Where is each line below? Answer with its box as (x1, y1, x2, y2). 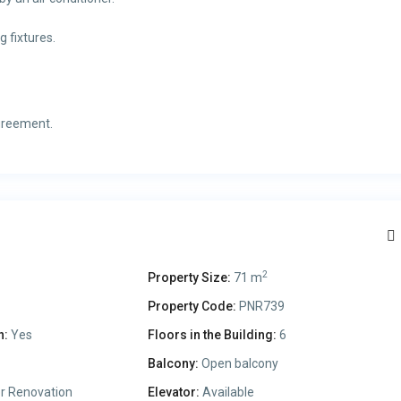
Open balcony (199, 356, 279, 371)
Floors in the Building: (148, 328, 277, 343)
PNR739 (236, 299, 286, 314)
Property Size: (148, 270, 232, 286)
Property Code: (148, 299, 237, 314)
